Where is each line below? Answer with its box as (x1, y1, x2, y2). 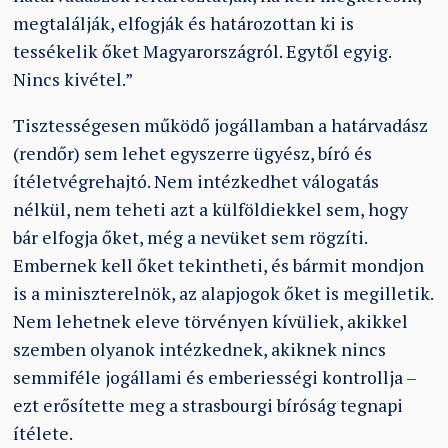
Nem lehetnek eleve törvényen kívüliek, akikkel (13, 309, 409, 333)
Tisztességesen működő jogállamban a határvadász (13, 113, 429, 137)
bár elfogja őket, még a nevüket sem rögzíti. (13, 225, 368, 249)
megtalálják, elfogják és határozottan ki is (13, 12, 355, 36)
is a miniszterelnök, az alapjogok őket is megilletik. (13, 281, 434, 305)
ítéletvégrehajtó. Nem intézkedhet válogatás (13, 169, 380, 193)
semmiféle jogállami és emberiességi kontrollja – (13, 365, 417, 389)
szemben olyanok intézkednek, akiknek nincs (13, 337, 387, 361)
